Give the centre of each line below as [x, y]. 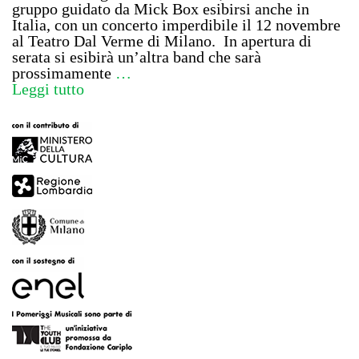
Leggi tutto [48, 89]
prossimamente [64, 73]
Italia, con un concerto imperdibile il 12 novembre [176, 24]
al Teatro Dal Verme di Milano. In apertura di [162, 40]
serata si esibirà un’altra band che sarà [137, 56]
